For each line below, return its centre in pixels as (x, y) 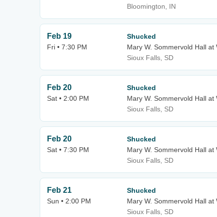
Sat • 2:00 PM (68, 98)
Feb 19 (59, 36)
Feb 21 (59, 190)
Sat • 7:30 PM (68, 150)
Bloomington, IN (151, 6)
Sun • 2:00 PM (69, 201)
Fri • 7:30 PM (67, 47)
